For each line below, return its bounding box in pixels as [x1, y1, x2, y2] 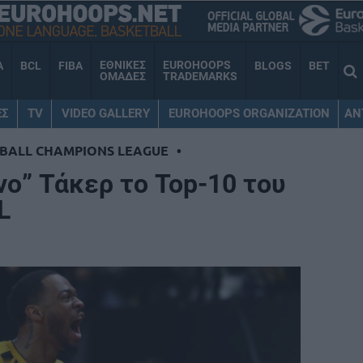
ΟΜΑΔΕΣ [100, 70, 146, 83]
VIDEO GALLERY [61, 105, 150, 121]
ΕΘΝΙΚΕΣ [100, 58, 146, 72]
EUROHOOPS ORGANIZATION [168, 105, 330, 121]
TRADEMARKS [163, 70, 237, 83]
